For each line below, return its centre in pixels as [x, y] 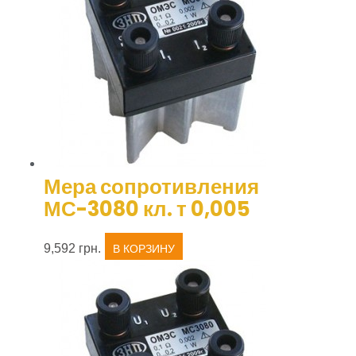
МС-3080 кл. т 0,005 [147, 209]
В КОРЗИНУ [144, 248]
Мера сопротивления [151, 187]
